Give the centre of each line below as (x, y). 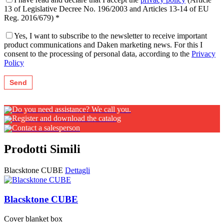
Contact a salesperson (46, 127)
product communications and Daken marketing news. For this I (103, 45)
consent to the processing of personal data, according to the (98, 54)
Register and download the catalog (66, 118)
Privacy (203, 54)
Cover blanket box (33, 218)
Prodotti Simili (42, 149)
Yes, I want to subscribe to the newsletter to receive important (110, 36)
